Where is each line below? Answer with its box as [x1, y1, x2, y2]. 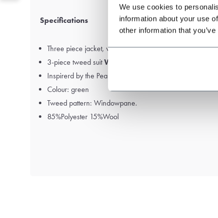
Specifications [40, 16, 88, 25]
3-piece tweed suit [47, 57, 104, 67]
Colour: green [47, 85, 89, 94]
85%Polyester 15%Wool [47, 112, 119, 121]
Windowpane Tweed [104, 57, 178, 67]
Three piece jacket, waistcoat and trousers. [47, 44, 175, 53]
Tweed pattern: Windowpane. [47, 98, 137, 108]
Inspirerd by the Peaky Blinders [47, 71, 140, 80]
